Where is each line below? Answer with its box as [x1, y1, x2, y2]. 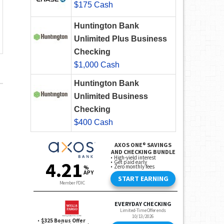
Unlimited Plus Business [74, 34, 167, 43]
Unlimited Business [74, 92, 148, 101]
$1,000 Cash [74, 60, 119, 69]
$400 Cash [74, 118, 113, 127]
